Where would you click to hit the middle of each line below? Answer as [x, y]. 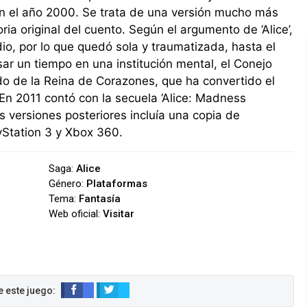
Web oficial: [76, 213]
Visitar [119, 213]
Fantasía [100, 198]
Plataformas [117, 183]
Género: [68, 183]
